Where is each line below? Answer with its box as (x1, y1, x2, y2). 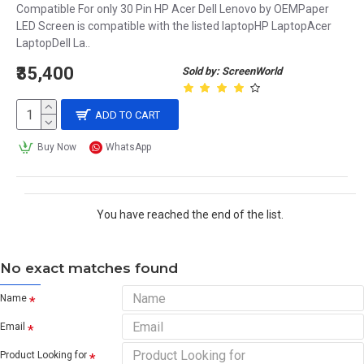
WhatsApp (106, 141, 152, 153)
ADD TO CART (95, 108, 161, 121)
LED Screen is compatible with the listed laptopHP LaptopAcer (16, 19, 331, 32)
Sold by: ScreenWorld (182, 65, 282, 77)
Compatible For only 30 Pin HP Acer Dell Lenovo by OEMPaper (16, 2, 329, 15)
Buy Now (37, 141, 76, 153)
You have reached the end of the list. (97, 208, 284, 221)
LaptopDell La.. (16, 37, 90, 50)
